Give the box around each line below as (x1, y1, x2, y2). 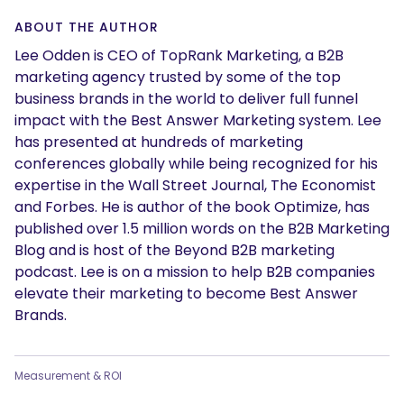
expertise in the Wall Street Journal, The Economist (14, 175, 376, 196)
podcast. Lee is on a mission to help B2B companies (14, 262, 375, 282)
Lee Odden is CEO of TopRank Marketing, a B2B (14, 45, 344, 66)
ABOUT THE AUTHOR (14, 18, 159, 36)
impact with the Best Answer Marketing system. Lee (14, 110, 381, 131)
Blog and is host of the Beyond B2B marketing (14, 240, 335, 261)
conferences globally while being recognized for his (14, 153, 378, 174)
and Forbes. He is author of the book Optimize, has (14, 197, 370, 217)
